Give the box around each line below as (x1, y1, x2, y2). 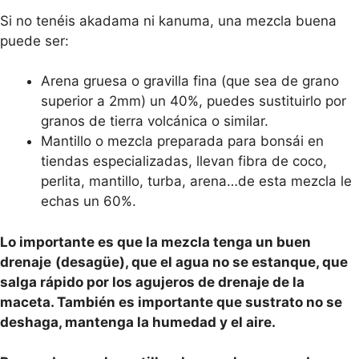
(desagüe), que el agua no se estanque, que (55, 253, 348, 270)
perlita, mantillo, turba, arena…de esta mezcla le (41, 173, 352, 189)
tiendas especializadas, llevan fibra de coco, (41, 153, 327, 169)
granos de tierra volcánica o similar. (41, 113, 268, 129)
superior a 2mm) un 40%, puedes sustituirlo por (41, 93, 346, 109)
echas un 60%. (41, 193, 136, 209)
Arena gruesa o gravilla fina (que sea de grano (41, 73, 339, 89)
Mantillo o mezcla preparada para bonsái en (41, 133, 324, 149)
